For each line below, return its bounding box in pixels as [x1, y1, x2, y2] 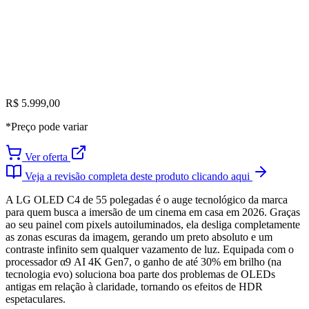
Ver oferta [22, 150, 70, 163]
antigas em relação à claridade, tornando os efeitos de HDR [6, 280, 263, 292]
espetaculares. [6, 292, 66, 305]
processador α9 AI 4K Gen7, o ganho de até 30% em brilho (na [6, 255, 281, 268]
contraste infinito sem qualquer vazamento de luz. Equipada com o [6, 243, 294, 255]
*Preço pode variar [6, 120, 88, 132]
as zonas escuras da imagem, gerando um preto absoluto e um [6, 230, 272, 243]
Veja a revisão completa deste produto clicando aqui [22, 170, 252, 182]
